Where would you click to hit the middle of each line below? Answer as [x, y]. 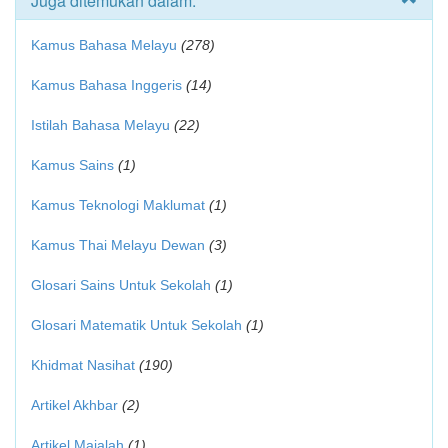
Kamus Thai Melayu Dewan [118, 245]
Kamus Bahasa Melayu [106, 45]
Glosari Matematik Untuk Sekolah [136, 325]
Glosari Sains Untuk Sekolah [121, 285]
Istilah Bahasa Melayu [100, 125]
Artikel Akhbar [74, 405]
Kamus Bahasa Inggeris [106, 85]
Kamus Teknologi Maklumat [118, 205]
